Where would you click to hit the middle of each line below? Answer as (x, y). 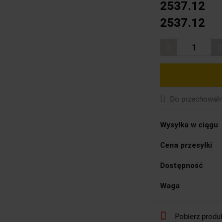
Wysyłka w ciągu (189, 125)
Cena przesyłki (186, 145)
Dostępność (182, 165)
